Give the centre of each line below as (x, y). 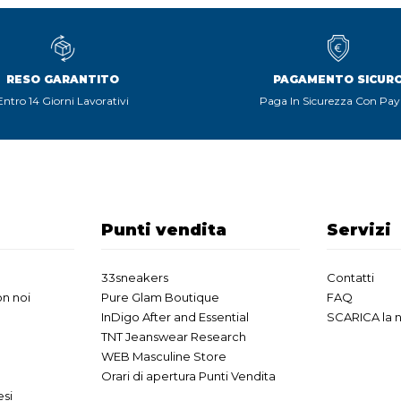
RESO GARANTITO (63, 80)
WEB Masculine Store (164, 357)
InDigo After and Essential (175, 317)
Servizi (359, 230)
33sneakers (135, 278)
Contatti (350, 278)
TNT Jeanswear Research (174, 337)
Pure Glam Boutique (160, 298)
